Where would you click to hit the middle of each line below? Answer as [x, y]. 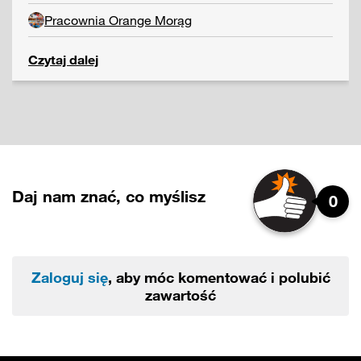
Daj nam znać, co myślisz [109, 197]
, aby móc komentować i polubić [219, 278]
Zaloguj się [69, 278]
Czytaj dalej [63, 60]
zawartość [180, 295]
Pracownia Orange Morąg [118, 20]
